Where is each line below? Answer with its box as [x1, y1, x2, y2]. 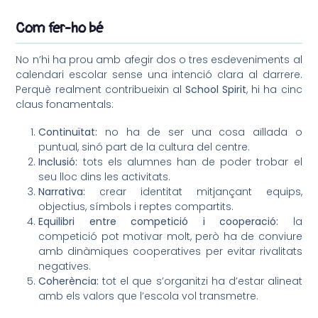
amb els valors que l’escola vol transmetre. [38, 289, 259, 304]
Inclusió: [38, 155, 78, 170]
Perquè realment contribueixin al [16, 82, 185, 97]
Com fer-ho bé [16, 18, 104, 37]
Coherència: [38, 274, 99, 289]
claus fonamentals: [16, 97, 114, 112]
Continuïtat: [38, 125, 98, 140]
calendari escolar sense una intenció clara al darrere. [16, 67, 302, 82]
